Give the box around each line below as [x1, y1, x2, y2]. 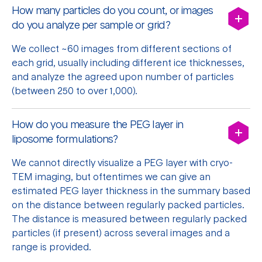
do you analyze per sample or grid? [12, 20, 170, 31]
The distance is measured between [12, 215, 170, 225]
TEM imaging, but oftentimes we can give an [12, 173, 211, 182]
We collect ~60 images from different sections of [12, 44, 232, 54]
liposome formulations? [12, 134, 118, 145]
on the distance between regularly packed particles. [12, 201, 244, 211]
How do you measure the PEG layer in [12, 119, 183, 130]
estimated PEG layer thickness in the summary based [12, 187, 250, 196]
